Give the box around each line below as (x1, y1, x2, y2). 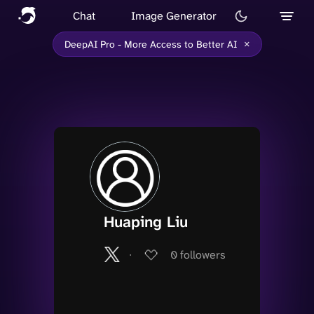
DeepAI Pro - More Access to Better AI (64, 38, 237, 50)
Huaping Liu (104, 212, 188, 232)
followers (180, 247, 226, 262)
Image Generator (131, 8, 217, 23)
